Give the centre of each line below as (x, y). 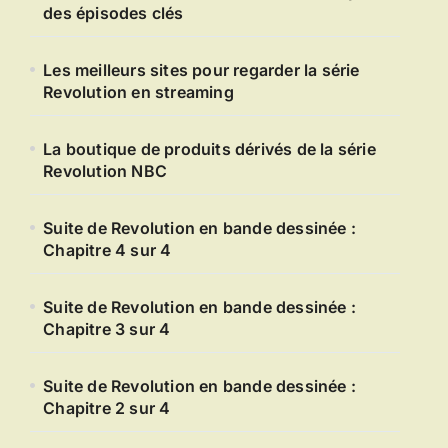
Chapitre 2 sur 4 (107, 408)
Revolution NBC (105, 171)
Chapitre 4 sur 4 (107, 250)
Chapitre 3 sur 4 (107, 329)
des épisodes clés (113, 13)
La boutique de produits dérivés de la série (209, 149)
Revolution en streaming (138, 92)
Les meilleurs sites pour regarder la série (201, 70)
